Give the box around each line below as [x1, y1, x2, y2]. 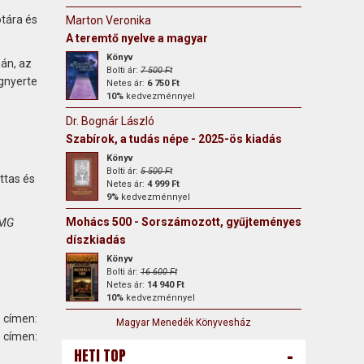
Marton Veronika [65, 14, 151, 27]
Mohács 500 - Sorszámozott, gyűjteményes [65, 215, 301, 228]
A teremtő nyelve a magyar [65, 32, 208, 45]
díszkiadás [65, 233, 126, 246]
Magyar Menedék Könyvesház [115, 317, 251, 328]
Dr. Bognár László [65, 115, 154, 128]
